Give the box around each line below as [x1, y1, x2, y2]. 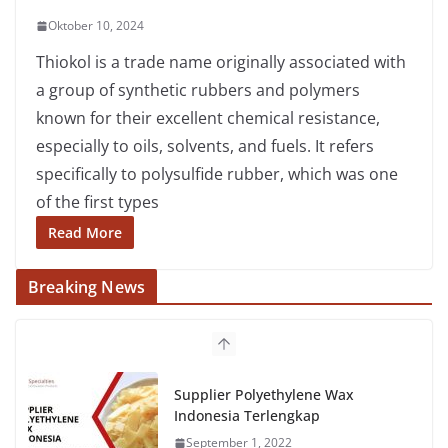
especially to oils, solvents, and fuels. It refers [36, 135, 374, 158]
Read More [48, 223, 122, 243]
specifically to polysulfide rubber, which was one [36, 163, 398, 186]
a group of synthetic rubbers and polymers [36, 79, 360, 102]
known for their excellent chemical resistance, [36, 107, 380, 130]
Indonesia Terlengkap [174, 406, 320, 426]
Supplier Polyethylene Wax [174, 385, 354, 405]
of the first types [36, 191, 159, 214]
